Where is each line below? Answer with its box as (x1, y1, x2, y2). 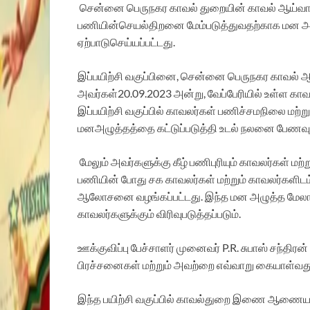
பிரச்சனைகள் (77, 258, 140, 272)
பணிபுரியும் (190, 155, 237, 169)
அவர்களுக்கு (111, 155, 171, 169)
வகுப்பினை (125, 69, 176, 83)
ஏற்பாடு (77, 35, 110, 49)
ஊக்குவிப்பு (77, 241, 129, 255)
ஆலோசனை (77, 190, 134, 203)
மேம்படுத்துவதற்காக (187, 18, 280, 32)
